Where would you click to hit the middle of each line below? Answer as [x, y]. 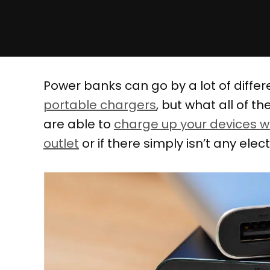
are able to [79, 124]
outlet [61, 143]
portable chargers [100, 105]
